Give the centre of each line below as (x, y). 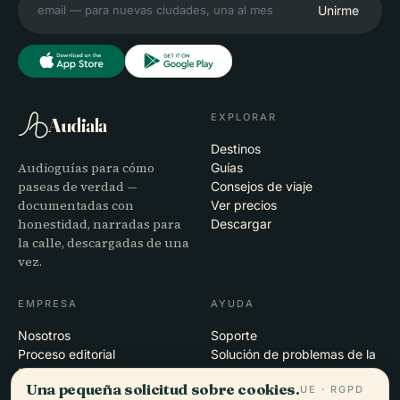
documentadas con (76, 206)
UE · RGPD (332, 389)
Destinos (236, 149)
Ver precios (244, 205)
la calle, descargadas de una (104, 243)
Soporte (234, 336)
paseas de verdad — (78, 187)
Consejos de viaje (262, 187)
